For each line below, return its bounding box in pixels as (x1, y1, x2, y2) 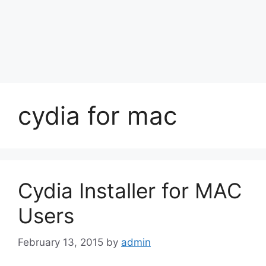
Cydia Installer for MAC (18, 178, 242, 203)
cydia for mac (18, 100, 177, 131)
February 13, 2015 (18, 236, 103, 248)
